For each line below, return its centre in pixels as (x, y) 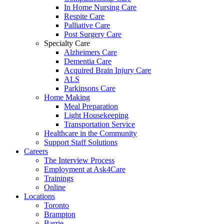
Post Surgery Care (93, 34)
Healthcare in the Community (90, 133)
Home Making (67, 97)
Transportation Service (99, 124)
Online (55, 187)
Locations (39, 196)
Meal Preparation (91, 106)
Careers (36, 151)
